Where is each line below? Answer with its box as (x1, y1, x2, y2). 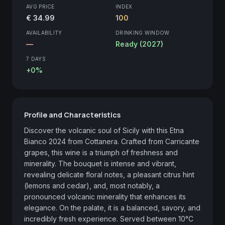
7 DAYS (26, 55, 46, 62)
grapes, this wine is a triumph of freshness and (24, 148, 178, 157)
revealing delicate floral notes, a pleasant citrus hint (24, 170, 194, 179)
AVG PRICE (26, 3, 55, 10)
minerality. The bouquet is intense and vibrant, (24, 159, 176, 168)
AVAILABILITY (26, 29, 62, 36)
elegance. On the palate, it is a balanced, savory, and (24, 203, 200, 212)
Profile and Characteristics (24, 109, 121, 120)
